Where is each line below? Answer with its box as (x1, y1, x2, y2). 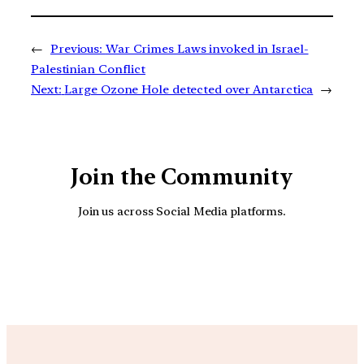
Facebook (162, 240, 327, 288)
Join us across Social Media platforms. (77, 203, 287, 218)
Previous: (50, 41, 103, 57)
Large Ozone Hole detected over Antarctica (64, 82, 314, 97)
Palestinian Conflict (31, 62, 146, 77)
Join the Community (71, 163, 293, 191)
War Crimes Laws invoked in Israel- (105, 41, 309, 57)
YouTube (123, 240, 275, 288)
